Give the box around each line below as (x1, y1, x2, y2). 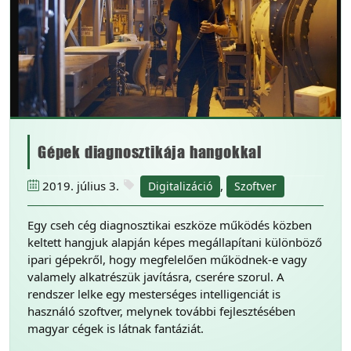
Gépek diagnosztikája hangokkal (38, 142, 262, 161)
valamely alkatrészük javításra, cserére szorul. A (27, 268, 284, 284)
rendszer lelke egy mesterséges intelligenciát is (27, 285, 280, 302)
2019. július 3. (39, 177, 122, 194)
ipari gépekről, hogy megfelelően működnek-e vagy (27, 251, 307, 267)
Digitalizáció (148, 178, 212, 194)
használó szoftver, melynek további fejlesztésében (27, 302, 295, 319)
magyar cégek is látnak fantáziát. (27, 320, 204, 336)
